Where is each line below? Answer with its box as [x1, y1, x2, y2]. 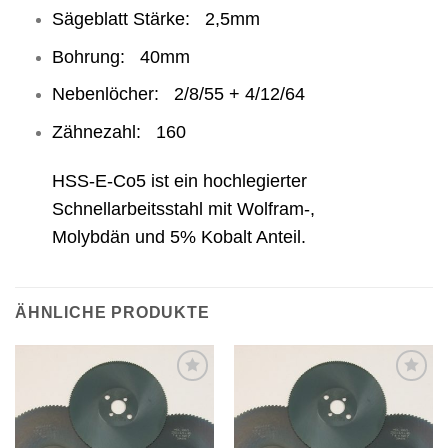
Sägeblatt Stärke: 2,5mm [51, 8, 260, 29]
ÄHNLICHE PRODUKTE [15, 304, 210, 322]
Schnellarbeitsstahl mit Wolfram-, [51, 198, 315, 219]
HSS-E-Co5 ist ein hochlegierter [51, 170, 307, 191]
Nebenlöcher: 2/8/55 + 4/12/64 [51, 84, 305, 105]
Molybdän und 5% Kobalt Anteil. [51, 226, 306, 247]
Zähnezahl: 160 [51, 121, 186, 142]
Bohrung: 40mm [51, 46, 190, 67]
